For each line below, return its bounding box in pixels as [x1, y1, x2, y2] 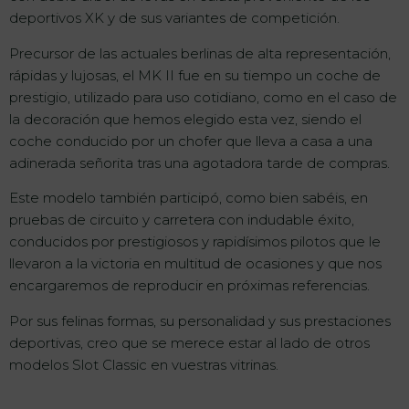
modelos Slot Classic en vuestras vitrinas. [9, 355, 278, 373]
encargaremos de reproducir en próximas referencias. [9, 277, 370, 295]
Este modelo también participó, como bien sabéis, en [9, 189, 368, 207]
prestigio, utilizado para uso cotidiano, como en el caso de [9, 88, 397, 106]
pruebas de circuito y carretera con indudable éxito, [9, 211, 354, 229]
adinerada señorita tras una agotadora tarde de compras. [9, 153, 390, 172]
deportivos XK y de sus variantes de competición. [9, 9, 340, 27]
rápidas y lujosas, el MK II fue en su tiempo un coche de [9, 66, 381, 84]
